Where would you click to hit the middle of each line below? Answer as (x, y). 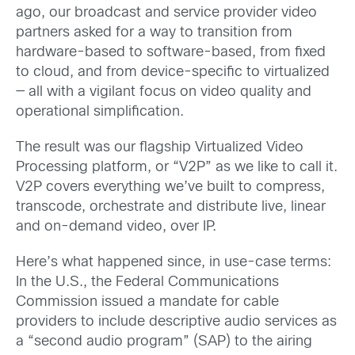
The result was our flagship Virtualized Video (160, 147)
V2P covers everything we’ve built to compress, (170, 187)
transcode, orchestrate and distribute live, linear (171, 207)
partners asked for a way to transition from (154, 32)
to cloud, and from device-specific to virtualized (173, 72)
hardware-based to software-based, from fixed (171, 52)
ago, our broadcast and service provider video (166, 13)
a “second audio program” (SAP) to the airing (164, 342)
